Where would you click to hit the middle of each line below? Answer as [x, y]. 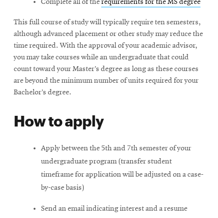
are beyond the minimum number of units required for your [106, 81]
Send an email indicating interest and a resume [114, 209]
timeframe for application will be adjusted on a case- [122, 175]
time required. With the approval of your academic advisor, [106, 46]
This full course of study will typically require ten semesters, [107, 22]
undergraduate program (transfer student [106, 162]
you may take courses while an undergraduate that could [101, 57]
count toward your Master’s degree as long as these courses [106, 69]
